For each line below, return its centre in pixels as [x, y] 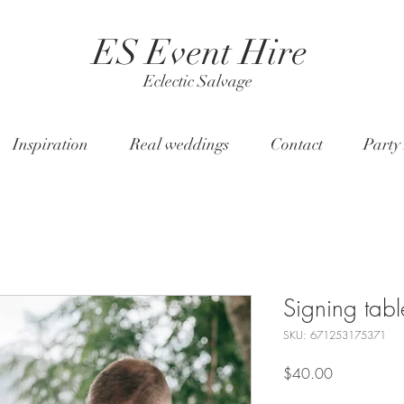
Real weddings [179, 144]
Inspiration [50, 144]
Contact [296, 144]
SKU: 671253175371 [335, 335]
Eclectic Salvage [200, 81]
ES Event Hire [200, 52]
